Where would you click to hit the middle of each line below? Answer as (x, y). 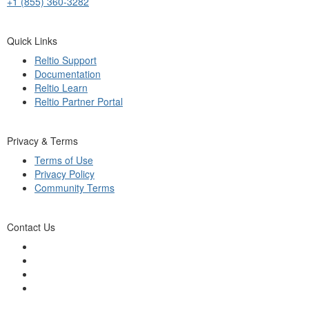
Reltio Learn (61, 87)
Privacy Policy (64, 173)
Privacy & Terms (42, 140)
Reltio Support (66, 60)
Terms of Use (64, 160)
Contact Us (31, 227)
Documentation (68, 73)
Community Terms (74, 187)
